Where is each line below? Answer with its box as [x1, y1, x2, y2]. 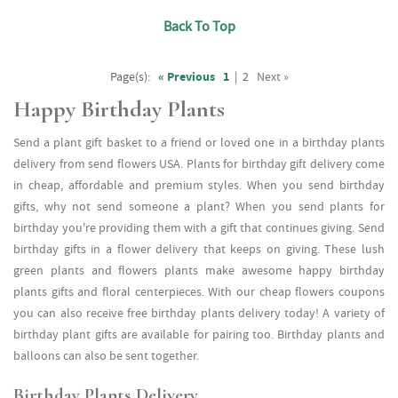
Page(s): [109, 68, 150, 85]
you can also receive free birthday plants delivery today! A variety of [13, 305, 385, 322]
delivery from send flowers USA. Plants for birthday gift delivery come [13, 155, 385, 172]
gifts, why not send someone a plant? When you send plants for [13, 198, 385, 215]
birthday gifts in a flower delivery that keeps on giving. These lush [13, 241, 385, 258]
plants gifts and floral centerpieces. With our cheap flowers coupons [13, 283, 385, 300]
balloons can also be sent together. [13, 347, 199, 364]
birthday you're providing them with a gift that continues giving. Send [13, 219, 385, 236]
